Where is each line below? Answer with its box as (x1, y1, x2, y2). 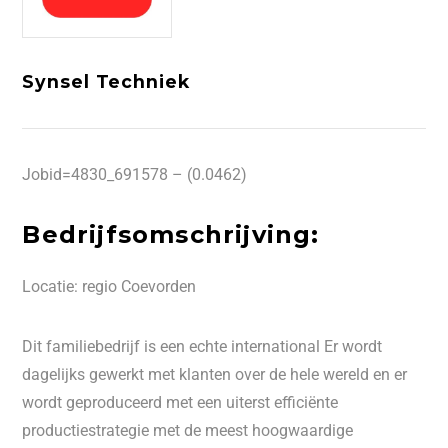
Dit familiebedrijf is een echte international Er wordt (22, 337, 383, 356)
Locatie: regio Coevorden (22, 277, 197, 296)
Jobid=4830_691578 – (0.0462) (22, 165, 248, 184)
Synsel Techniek (22, 71, 190, 92)
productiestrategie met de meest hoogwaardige (22, 421, 354, 440)
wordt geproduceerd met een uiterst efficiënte (22, 393, 339, 412)
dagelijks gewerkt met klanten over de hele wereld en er (22, 365, 408, 384)
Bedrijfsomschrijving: (22, 220, 320, 249)
